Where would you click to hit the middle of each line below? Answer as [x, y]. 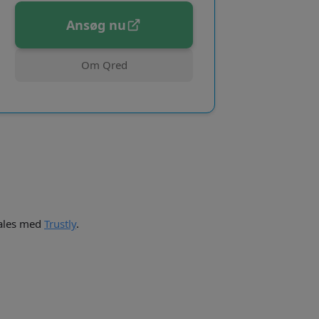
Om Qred [104, 65]
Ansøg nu [96, 25]
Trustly [60, 223]
